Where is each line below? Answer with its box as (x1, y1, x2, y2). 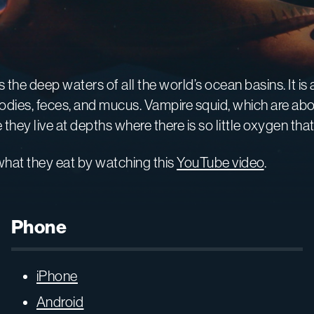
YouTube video (177, 154, 264, 170)
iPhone (36, 267, 78, 284)
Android (36, 293, 84, 310)
